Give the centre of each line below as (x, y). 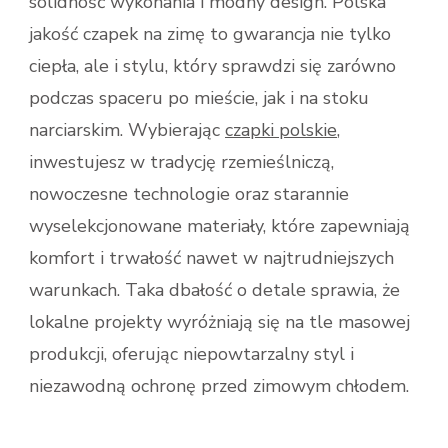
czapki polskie (281, 129)
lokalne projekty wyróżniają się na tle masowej (219, 321)
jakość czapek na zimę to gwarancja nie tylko (210, 33)
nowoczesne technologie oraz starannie (189, 193)
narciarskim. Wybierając (127, 129)
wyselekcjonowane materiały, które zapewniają (219, 225)
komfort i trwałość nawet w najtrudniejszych (211, 257)
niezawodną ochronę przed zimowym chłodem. (219, 385)
